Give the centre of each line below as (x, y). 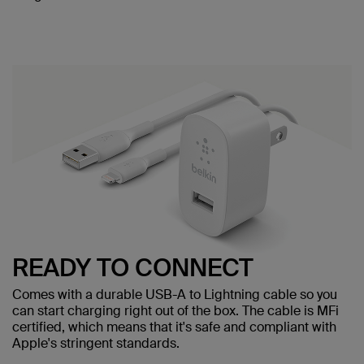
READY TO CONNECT (133, 267)
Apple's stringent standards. (96, 343)
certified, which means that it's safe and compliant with (174, 327)
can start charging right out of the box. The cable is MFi (175, 310)
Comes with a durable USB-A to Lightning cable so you (175, 294)
